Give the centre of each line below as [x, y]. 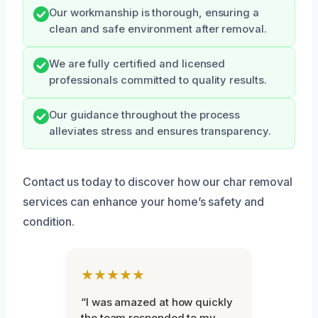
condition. [49, 221]
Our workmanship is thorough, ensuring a [154, 12]
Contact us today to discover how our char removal [158, 181]
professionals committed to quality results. [158, 80]
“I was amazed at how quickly [157, 302]
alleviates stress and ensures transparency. [160, 131]
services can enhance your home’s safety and [143, 201]
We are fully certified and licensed [137, 64]
